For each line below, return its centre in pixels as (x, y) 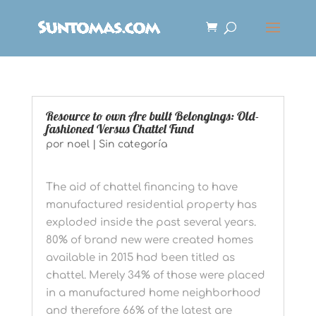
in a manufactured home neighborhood (153, 293)
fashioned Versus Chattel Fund (120, 129)
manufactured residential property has (151, 205)
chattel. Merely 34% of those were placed (155, 275)
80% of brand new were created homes (149, 240)
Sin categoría (133, 144)
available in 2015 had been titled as (140, 258)
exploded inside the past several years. (151, 223)
